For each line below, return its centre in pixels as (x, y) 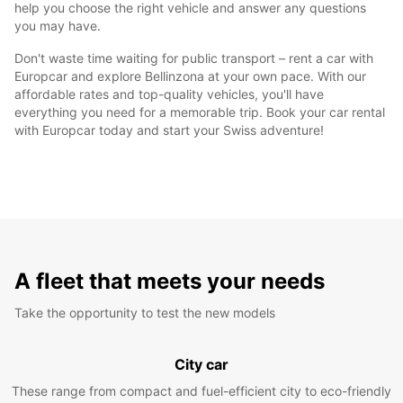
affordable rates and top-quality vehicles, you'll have (169, 94)
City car (201, 364)
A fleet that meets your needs (170, 281)
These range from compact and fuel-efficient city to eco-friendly (201, 390)
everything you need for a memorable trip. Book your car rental (200, 112)
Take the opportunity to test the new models (145, 312)
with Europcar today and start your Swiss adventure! (169, 130)
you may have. (58, 25)
